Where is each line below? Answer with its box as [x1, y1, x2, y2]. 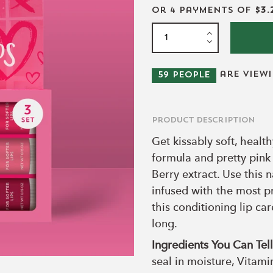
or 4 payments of [152, 6, 255, 16]
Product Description [152, 116, 255, 125]
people [169, 71, 210, 80]
